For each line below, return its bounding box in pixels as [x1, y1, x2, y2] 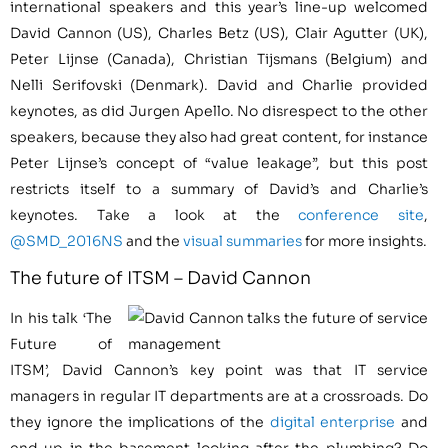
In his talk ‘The [10, 309, 112, 328]
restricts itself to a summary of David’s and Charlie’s [10, 179, 428, 198]
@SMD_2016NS [10, 231, 123, 250]
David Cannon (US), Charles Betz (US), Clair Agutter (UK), [10, 23, 428, 42]
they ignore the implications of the [10, 413, 270, 432]
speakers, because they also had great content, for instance [10, 127, 428, 146]
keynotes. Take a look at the [10, 205, 299, 224]
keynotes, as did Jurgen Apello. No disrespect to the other [10, 101, 428, 120]
